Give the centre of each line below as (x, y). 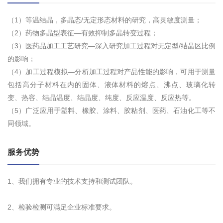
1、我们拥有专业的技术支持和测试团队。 (72, 181)
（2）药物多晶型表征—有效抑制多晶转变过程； (87, 33)
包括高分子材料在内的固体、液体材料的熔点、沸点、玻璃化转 (111, 85)
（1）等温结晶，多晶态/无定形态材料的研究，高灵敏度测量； (105, 20)
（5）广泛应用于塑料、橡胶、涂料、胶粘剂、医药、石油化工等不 (111, 111)
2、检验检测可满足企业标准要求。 (62, 207)
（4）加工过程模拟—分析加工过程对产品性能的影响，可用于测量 (111, 72)
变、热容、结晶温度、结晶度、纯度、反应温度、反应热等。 (102, 98)
